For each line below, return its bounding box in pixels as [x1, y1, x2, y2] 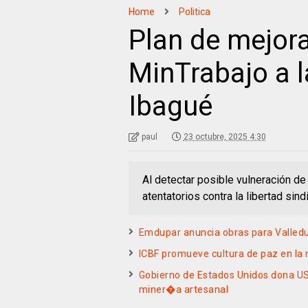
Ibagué [128, 90, 212, 122]
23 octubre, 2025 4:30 [183, 132, 266, 142]
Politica [178, 6, 210, 17]
